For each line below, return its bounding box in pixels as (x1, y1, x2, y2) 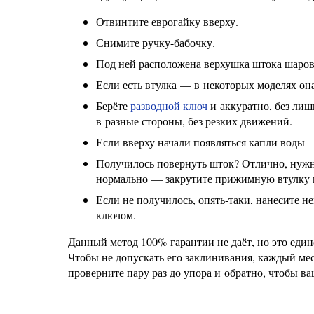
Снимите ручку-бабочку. (96, 35, 215, 50)
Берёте (96, 98, 130, 113)
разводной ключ (130, 98, 207, 113)
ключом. (96, 207, 136, 222)
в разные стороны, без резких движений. (96, 114, 292, 128)
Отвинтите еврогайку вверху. (96, 14, 238, 29)
